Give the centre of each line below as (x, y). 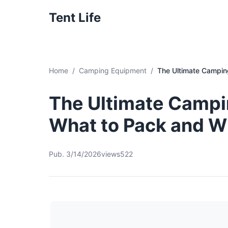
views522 (117, 154)
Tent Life (75, 18)
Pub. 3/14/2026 (75, 154)
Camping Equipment (113, 70)
